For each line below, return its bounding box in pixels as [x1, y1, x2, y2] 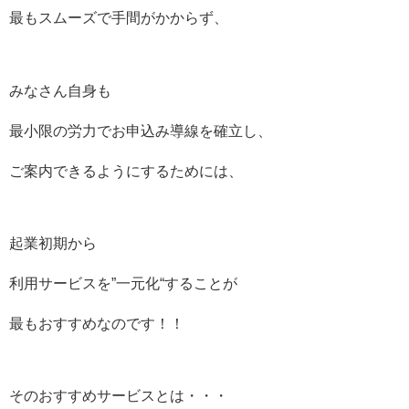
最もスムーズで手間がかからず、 [9, 10, 228, 26]
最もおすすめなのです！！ [9, 315, 184, 331]
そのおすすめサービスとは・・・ [9, 387, 228, 404]
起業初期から [9, 235, 97, 251]
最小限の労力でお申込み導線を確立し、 [9, 122, 272, 139]
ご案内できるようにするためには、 [9, 163, 243, 179]
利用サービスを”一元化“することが [9, 275, 237, 291]
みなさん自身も [9, 82, 111, 99]
